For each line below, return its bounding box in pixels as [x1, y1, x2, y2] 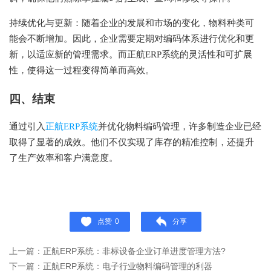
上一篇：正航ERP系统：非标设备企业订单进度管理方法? [9, 246, 226, 256]
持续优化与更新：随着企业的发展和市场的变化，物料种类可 [9, 18, 254, 28]
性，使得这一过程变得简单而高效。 [9, 65, 154, 75]
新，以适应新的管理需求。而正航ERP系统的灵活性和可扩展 [9, 50, 252, 59]
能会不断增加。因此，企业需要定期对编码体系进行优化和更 [9, 34, 254, 44]
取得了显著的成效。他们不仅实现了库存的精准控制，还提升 [9, 137, 254, 147]
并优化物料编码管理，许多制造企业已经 [98, 122, 261, 131]
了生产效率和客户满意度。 [9, 153, 118, 163]
